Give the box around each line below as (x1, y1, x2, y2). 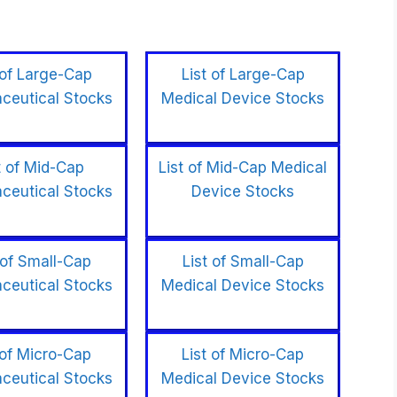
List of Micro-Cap (182, 346, 304, 363)
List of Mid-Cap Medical (159, 159, 327, 176)
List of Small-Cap (182, 252, 304, 270)
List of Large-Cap (181, 65, 305, 83)
